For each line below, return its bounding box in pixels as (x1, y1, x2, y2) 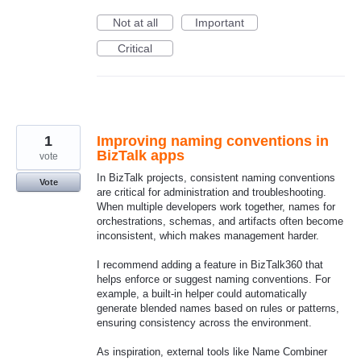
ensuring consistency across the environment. (97, 316, 312, 329)
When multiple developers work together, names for (97, 200, 335, 213)
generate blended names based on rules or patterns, (97, 301, 339, 314)
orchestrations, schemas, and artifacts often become (97, 214, 343, 227)
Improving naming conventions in (97, 132, 329, 149)
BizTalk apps (97, 147, 185, 164)
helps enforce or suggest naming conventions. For (97, 272, 330, 285)
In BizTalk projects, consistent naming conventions (97, 171, 335, 184)
